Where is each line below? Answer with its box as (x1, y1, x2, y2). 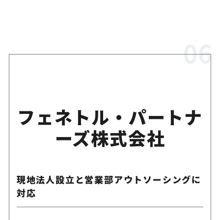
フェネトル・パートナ (17, 103, 203, 129)
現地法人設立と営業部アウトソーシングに (16, 172, 201, 186)
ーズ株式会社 (55, 124, 165, 150)
